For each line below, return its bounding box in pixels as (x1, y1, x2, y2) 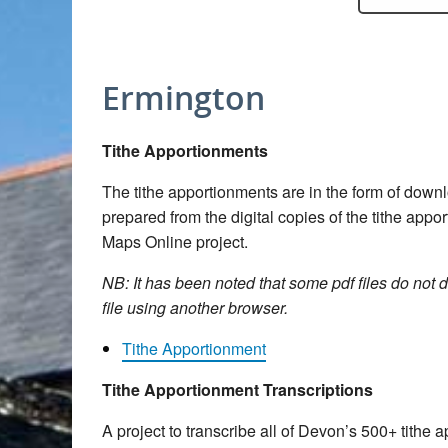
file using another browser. (102, 296, 288, 319)
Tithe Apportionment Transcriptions (102, 378, 373, 401)
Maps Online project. (102, 230, 248, 253)
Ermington (102, 76, 265, 119)
